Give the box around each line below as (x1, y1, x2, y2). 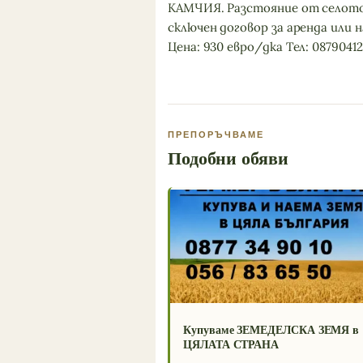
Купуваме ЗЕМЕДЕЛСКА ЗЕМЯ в (183, 321, 360, 339)
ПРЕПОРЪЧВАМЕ (168, 130, 264, 140)
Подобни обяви (168, 144, 288, 172)
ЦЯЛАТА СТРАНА (183, 335, 280, 353)
